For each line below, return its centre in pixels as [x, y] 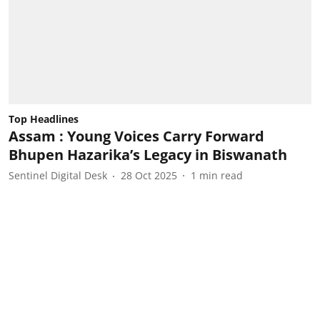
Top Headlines [44, 119]
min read [221, 175]
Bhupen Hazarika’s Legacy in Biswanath [148, 154]
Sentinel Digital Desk [58, 175]
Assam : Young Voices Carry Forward [136, 136]
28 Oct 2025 [149, 175]
